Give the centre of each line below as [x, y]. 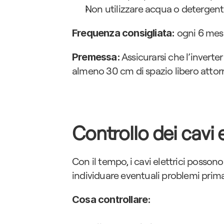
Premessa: [96, 57]
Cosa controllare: [111, 199]
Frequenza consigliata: [123, 33]
